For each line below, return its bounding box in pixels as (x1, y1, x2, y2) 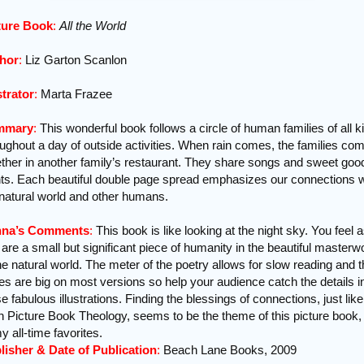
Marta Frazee (37, 87, 112, 102)
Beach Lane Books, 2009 (160, 343, 297, 357)
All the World (59, 19, 126, 33)
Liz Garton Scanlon (25, 53, 127, 67)
